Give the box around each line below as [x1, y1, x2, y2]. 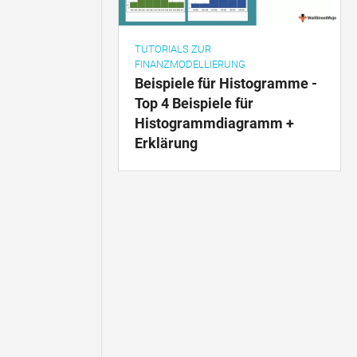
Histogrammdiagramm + [135, 114, 295, 131]
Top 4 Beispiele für [135, 94, 254, 112]
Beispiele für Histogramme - [135, 74, 318, 92]
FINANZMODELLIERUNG [135, 57, 246, 70]
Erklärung [135, 134, 198, 151]
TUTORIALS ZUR [135, 42, 212, 55]
